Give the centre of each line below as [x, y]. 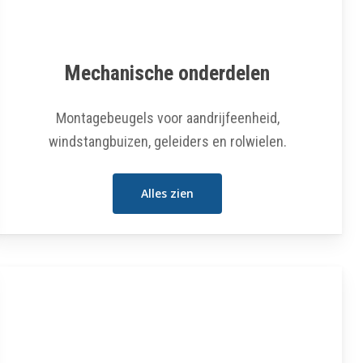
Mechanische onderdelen [168, 73]
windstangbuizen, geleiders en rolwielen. [167, 141]
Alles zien [168, 193]
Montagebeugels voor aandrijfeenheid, [167, 117]
